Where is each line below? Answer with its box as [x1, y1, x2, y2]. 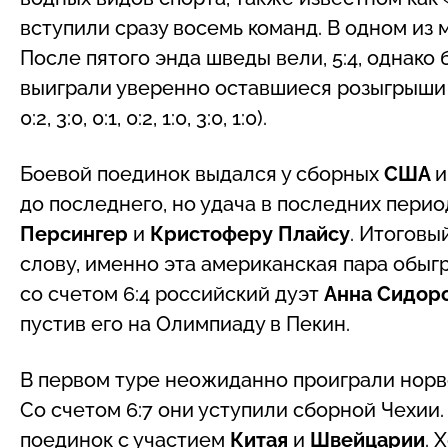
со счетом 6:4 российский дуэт [20, 281, 324, 306]
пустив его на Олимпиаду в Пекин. [20, 311, 350, 336]
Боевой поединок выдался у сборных [20, 161, 384, 186]
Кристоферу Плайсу [150, 221, 350, 246]
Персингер [20, 221, 133, 246]
